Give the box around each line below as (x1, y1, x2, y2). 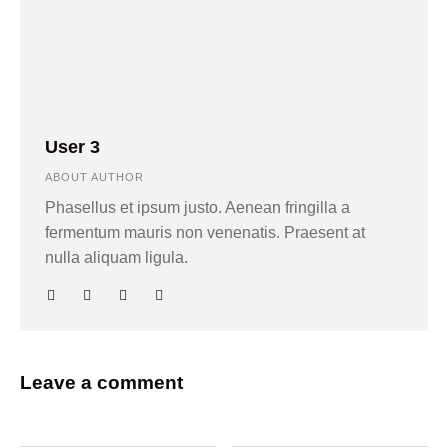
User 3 (45, 137, 100, 158)
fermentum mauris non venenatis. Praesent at (45, 224, 365, 242)
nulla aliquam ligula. (45, 249, 188, 267)
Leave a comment (20, 372, 183, 394)
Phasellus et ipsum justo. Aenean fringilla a (45, 199, 350, 217)
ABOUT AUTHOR (45, 171, 144, 184)
